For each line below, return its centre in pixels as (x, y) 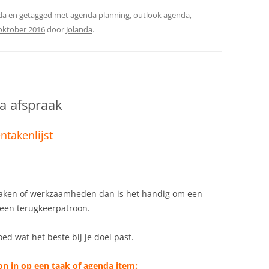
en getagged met (38, 15)
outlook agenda (162, 15)
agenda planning (100, 15)
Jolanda (79, 30)
